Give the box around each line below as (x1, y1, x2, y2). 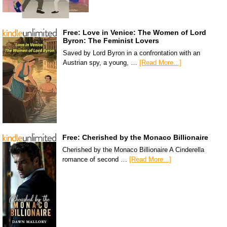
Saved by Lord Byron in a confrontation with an (63, 49, 200, 57)
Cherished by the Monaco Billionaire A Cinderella (62, 146, 204, 154)
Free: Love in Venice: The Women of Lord (63, 28, 206, 37)
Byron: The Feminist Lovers (63, 36, 159, 45)
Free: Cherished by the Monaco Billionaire (62, 133, 208, 142)
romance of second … (62, 156, 129, 164)
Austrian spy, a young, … (63, 59, 139, 67)
